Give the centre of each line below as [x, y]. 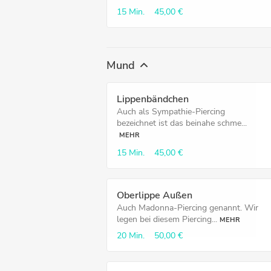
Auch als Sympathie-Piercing [171, 112]
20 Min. [131, 236]
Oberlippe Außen [155, 195]
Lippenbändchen [153, 99]
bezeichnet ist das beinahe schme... [182, 123]
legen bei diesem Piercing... [167, 219]
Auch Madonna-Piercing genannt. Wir [188, 208]
